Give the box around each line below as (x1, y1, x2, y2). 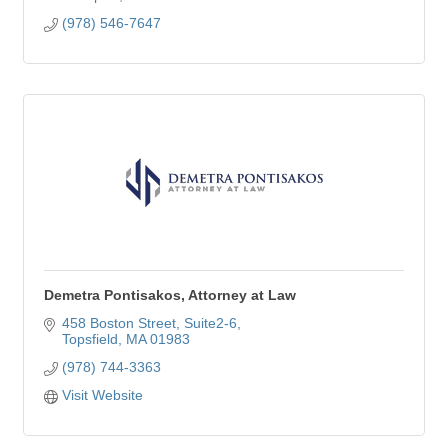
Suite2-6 (183, 315, 237, 331)
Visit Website (61, 387, 143, 403)
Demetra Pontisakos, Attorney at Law (44, 287, 296, 303)
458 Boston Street (61, 315, 176, 331)
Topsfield (61, 331, 118, 347)
